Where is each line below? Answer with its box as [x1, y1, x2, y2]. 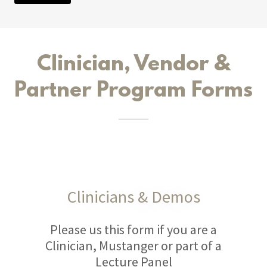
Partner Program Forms [14, 79, 253, 103]
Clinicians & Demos [67, 186, 200, 207]
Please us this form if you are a [50, 221, 217, 238]
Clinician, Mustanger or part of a [45, 237, 222, 254]
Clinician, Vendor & [37, 53, 230, 77]
